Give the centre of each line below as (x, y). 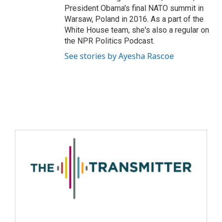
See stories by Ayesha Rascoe (119, 56)
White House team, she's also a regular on (137, 30)
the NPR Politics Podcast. (110, 41)
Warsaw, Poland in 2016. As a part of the (134, 19)
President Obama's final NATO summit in (134, 8)
